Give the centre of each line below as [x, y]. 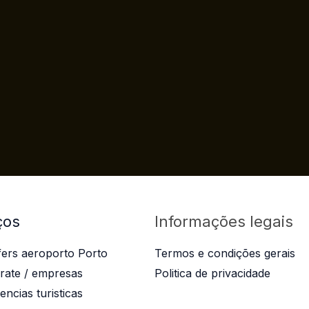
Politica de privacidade [212, 273]
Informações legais [224, 221]
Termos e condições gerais [225, 253]
